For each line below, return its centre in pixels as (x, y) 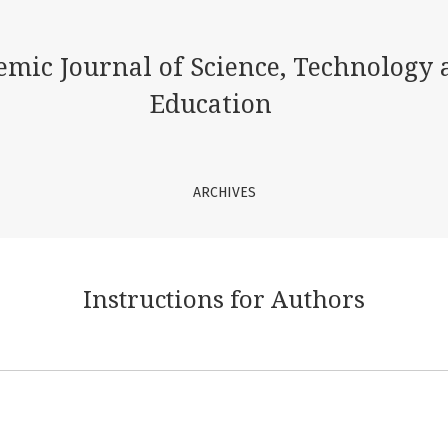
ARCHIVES (225, 192)
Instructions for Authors (224, 300)
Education (211, 104)
